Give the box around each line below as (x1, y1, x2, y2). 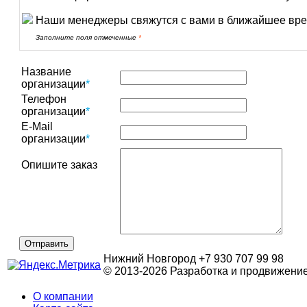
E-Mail (21, 121, 53, 133)
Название (21, 66, 71, 78)
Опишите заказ (21, 159, 97, 171)
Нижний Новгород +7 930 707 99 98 (103, 253, 284, 265)
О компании (33, 291, 93, 303)
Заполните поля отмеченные (36, 34, 138, 42)
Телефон (21, 93, 66, 106)
